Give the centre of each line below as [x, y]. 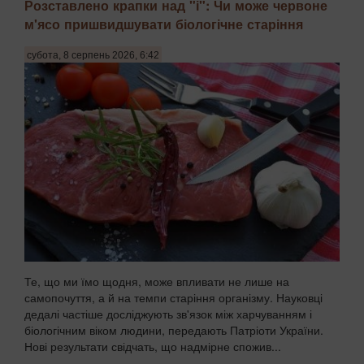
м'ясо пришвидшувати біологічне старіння [164, 24]
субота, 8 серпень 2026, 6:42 [93, 56]
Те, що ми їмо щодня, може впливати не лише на [157, 282]
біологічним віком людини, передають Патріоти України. [174, 330]
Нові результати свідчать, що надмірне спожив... [153, 347]
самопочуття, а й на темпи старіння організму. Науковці [173, 298]
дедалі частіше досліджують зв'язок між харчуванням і [168, 314]
